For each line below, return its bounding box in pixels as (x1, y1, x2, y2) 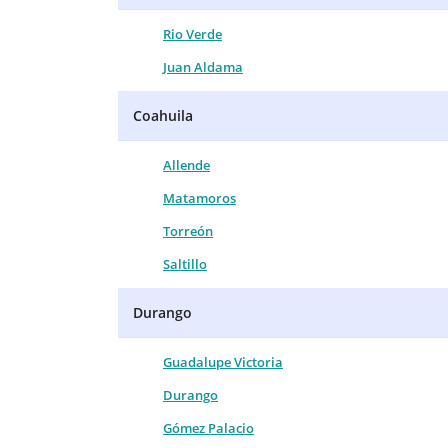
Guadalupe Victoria (163, 352, 283, 371)
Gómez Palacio (163, 418, 254, 437)
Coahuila (133, 105, 193, 125)
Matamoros (163, 188, 236, 207)
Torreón (163, 221, 213, 240)
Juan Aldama (163, 57, 243, 76)
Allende (163, 155, 210, 174)
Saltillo (163, 254, 207, 273)
